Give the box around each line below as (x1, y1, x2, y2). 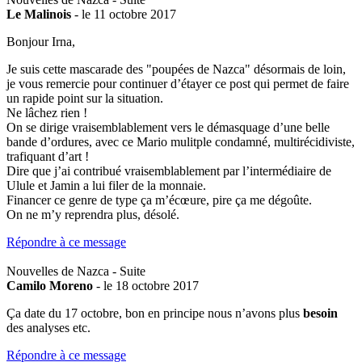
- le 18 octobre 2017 (93, 278, 199, 293)
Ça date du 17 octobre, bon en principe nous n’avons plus (6, 305, 303, 320)
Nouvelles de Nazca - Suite (6, 263, 145, 278)
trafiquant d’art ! (6, 149, 89, 163)
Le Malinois (6, 6, 71, 21)
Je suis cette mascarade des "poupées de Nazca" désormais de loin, (6, 61, 346, 76)
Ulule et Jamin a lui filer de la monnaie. (6, 178, 206, 192)
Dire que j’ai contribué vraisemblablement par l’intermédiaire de (6, 163, 331, 178)
